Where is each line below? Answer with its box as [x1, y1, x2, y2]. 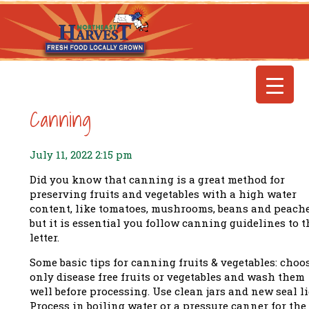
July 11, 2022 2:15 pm [30, 147, 132, 161]
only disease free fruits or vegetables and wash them [30, 269, 305, 283]
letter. [30, 230, 59, 244]
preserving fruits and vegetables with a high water [30, 186, 297, 201]
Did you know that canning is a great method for [30, 172, 285, 186]
